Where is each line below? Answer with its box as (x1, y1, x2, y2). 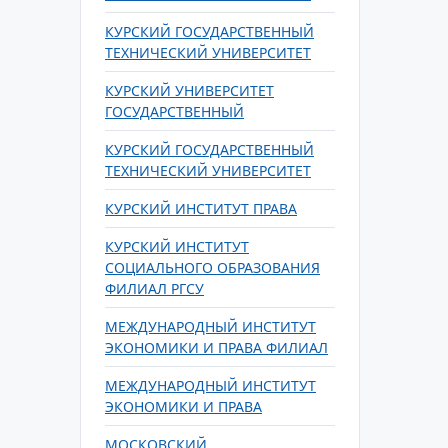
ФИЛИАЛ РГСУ (105, 279, 204, 298)
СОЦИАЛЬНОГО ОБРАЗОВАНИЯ (105, 258, 320, 277)
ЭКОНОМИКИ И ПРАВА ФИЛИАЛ (105, 338, 328, 357)
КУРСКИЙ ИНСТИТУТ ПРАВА (105, 199, 297, 218)
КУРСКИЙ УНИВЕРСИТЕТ (105, 81, 274, 100)
